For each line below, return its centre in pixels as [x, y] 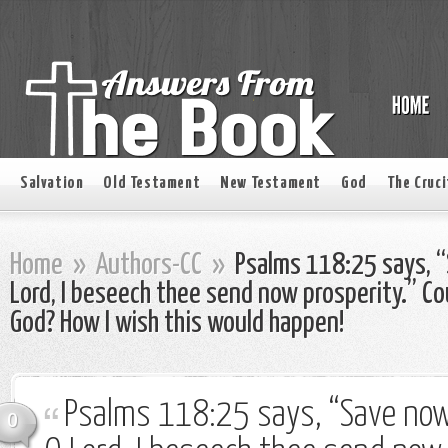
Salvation [52, 183]
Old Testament [152, 183]
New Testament [271, 183]
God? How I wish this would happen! [177, 323]
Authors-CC [149, 265]
